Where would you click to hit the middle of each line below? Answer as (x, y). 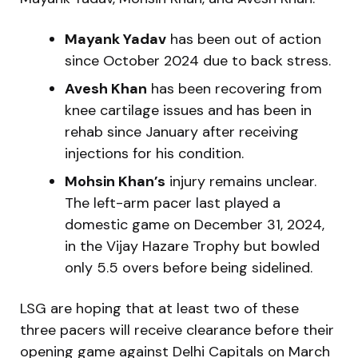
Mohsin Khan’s (115, 181)
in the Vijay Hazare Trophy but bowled (192, 246)
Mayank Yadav (115, 39)
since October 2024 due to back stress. (198, 60)
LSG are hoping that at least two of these (159, 308)
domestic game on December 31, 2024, (195, 224)
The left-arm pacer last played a (173, 203)
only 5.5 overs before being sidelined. (189, 267)
